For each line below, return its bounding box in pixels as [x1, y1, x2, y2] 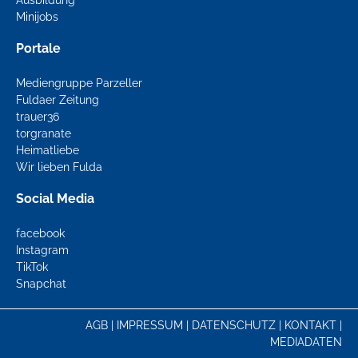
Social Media [16, 191, 94, 206]
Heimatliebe [16, 144, 79, 157]
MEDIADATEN [270, 336, 342, 348]
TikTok [16, 261, 48, 273]
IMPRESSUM [117, 319, 183, 332]
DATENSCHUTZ [192, 319, 276, 332]
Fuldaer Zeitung [16, 93, 99, 106]
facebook [16, 227, 65, 240]
